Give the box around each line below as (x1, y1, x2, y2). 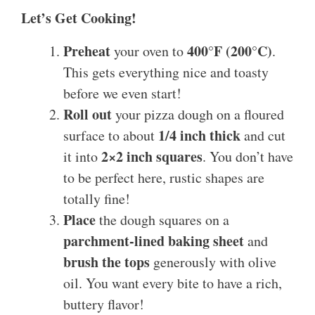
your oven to (110, 41, 187, 61)
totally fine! (63, 189, 130, 209)
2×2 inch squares (101, 146, 202, 167)
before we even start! (63, 84, 181, 103)
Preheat (63, 41, 110, 62)
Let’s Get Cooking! (21, 8, 136, 29)
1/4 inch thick (158, 125, 240, 146)
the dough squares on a (96, 210, 229, 230)
